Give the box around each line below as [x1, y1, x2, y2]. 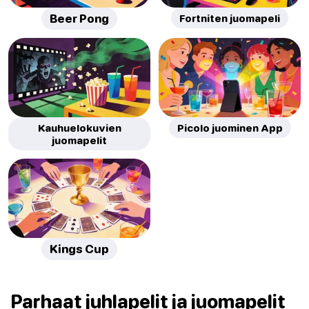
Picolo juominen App [177, 121, 283, 134]
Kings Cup [50, 242, 109, 257]
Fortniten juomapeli [179, 12, 280, 25]
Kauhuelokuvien [37, 121, 121, 134]
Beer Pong [50, 12, 109, 26]
